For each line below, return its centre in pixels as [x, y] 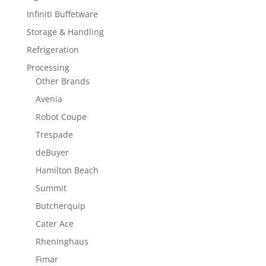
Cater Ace [54, 223]
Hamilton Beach [67, 170]
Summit [51, 188]
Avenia [49, 99]
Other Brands [62, 81]
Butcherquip [60, 205]
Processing [48, 67]
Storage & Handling [65, 31]
